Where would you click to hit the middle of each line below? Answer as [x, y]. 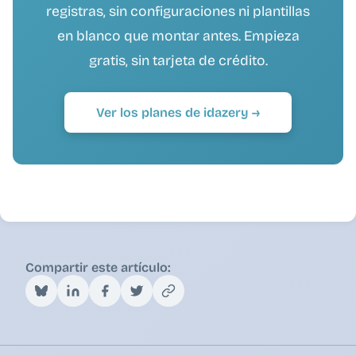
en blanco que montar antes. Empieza [178, 36]
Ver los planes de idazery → [178, 112]
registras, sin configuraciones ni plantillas [178, 11]
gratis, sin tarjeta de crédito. [178, 60]
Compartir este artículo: [98, 267]
